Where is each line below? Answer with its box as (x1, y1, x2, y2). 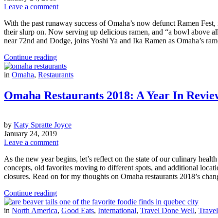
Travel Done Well (140, 206, 195, 215)
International (98, 206, 136, 215)
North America (12, 206, 57, 215)
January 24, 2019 (4, 129, 57, 138)
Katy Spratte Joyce (14, 121, 72, 129)
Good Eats (61, 206, 94, 215)
